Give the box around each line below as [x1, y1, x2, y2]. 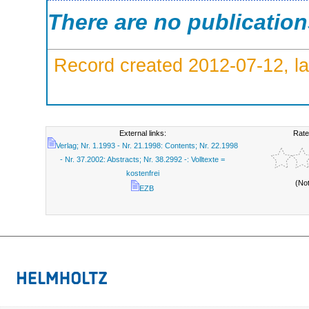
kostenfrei [126, 169, 159, 177]
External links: [119, 129, 166, 137]
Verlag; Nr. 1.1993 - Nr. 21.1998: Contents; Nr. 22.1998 [55, 141, 238, 150]
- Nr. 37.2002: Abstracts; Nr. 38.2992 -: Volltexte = [60, 155, 226, 163]
